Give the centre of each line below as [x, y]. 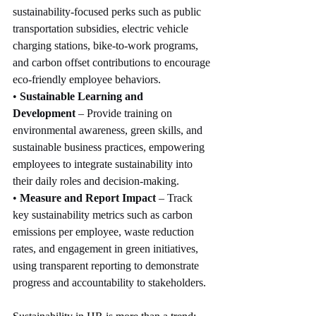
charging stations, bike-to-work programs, [107, 46]
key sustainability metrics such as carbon [104, 215]
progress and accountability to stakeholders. [109, 283]
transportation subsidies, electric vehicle [102, 29]
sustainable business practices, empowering [110, 147]
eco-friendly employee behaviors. [87, 80]
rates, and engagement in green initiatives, [107, 249]
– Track [176, 198]
